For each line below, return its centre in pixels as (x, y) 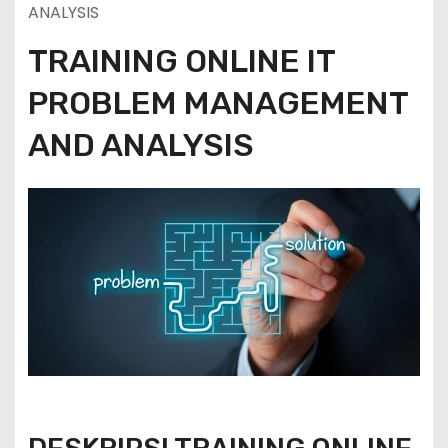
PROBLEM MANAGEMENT (217, 103)
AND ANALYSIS (140, 145)
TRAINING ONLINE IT (181, 61)
